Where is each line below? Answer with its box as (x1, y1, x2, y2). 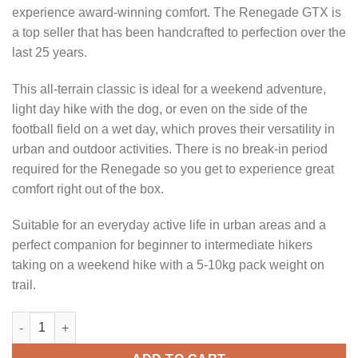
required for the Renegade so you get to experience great (12, 161, 334, 176)
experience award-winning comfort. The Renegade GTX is (12, 5, 341, 19)
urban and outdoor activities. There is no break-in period (12, 141, 328, 156)
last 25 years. (12, 45, 87, 59)
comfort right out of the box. (12, 181, 164, 196)
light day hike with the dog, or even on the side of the (12, 101, 308, 116)
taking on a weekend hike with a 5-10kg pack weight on (12, 258, 324, 272)
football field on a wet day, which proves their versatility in (12, 121, 335, 136)
